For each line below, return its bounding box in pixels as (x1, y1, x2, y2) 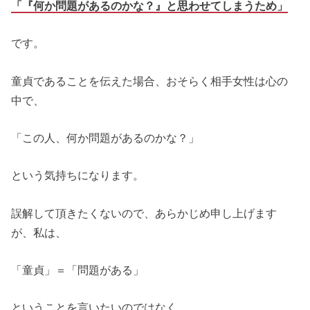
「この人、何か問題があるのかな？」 (11, 131, 200, 145)
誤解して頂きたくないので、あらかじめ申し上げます (11, 206, 277, 219)
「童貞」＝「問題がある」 (11, 264, 145, 277)
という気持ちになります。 (11, 169, 145, 182)
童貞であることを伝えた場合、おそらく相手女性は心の (11, 74, 289, 87)
